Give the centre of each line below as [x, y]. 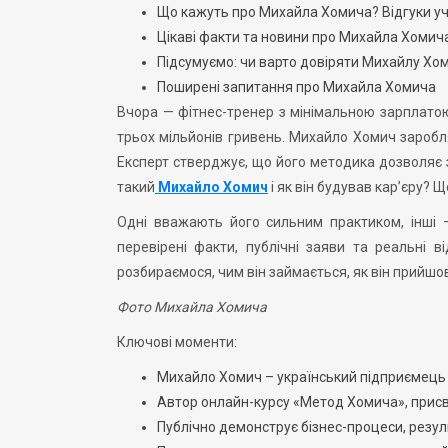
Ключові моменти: [177, 342]
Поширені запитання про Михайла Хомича [296, 87]
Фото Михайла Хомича [192, 307]
